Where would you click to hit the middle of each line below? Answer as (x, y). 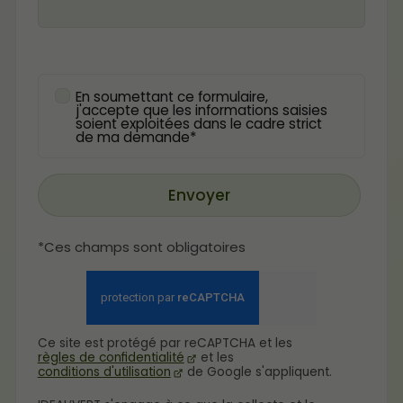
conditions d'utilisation (104, 372)
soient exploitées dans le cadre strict (198, 123)
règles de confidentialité (111, 358)
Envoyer (199, 195)
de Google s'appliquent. (258, 372)
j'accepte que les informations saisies (201, 110)
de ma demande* (135, 137)
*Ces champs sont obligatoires (141, 247)
